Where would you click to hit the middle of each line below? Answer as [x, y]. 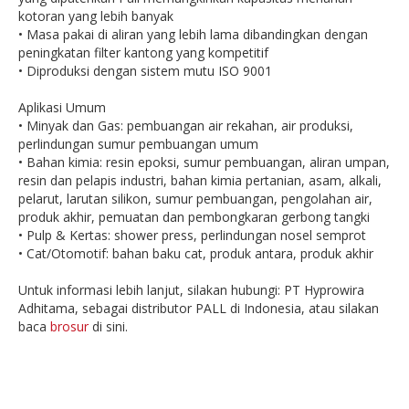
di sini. [108, 326]
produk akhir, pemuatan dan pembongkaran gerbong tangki [194, 217]
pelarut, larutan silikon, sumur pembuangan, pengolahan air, [195, 199]
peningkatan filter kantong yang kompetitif [143, 52]
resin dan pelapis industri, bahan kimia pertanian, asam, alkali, [200, 180]
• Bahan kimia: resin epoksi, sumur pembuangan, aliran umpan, [204, 162]
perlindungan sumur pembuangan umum [138, 144]
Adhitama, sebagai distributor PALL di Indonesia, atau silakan [199, 308]
